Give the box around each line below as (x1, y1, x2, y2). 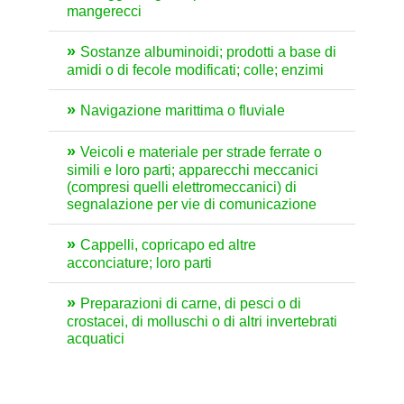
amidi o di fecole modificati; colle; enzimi (67, 62, 324, 78)
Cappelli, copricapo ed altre (80, 237, 256, 253)
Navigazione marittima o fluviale (80, 103, 285, 119)
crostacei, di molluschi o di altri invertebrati (67, 314, 337, 330)
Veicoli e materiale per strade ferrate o (80, 144, 322, 161)
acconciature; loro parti (67, 255, 212, 271)
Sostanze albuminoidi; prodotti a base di (80, 44, 336, 60)
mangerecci (67, 4, 142, 20)
